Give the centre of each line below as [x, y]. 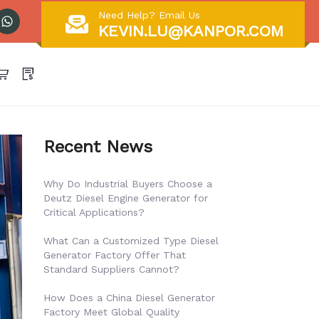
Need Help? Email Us [149, 15]
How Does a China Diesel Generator [129, 298]
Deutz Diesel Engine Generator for [126, 198]
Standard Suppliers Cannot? [111, 269]
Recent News [98, 147]
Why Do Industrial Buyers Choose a [128, 184]
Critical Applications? [94, 212]
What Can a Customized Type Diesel [131, 241]
